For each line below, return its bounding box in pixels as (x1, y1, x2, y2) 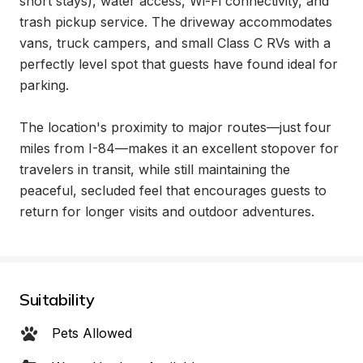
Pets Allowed (52, 325, 132, 341)
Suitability (19, 289, 95, 310)
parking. (19, 77, 69, 93)
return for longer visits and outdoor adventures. (19, 203, 314, 220)
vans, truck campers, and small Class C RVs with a (19, 35, 331, 51)
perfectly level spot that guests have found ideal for (19, 56, 338, 72)
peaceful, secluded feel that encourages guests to (19, 182, 327, 199)
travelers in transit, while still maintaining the (19, 161, 290, 177)
